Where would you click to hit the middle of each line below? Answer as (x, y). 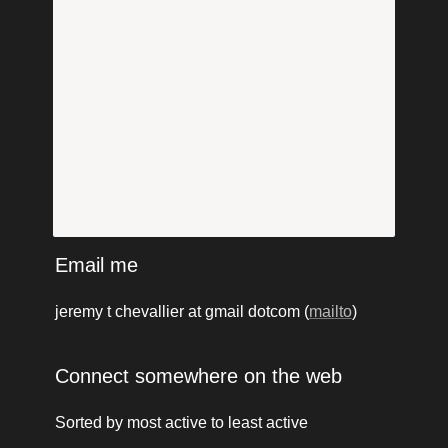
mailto (330, 311)
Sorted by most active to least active (181, 422)
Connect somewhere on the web (198, 375)
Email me (96, 264)
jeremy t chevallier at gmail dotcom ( (181, 311)
